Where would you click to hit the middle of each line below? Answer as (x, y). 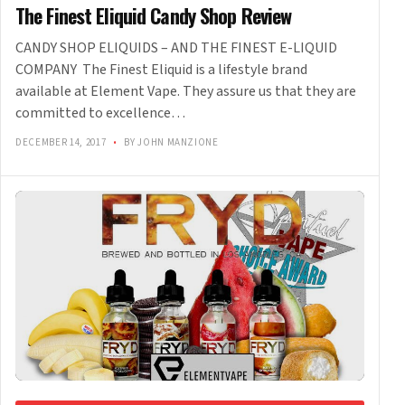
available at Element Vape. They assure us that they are (186, 92)
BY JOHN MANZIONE (170, 143)
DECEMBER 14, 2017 (62, 143)
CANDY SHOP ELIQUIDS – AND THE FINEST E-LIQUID (176, 48)
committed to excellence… (100, 113)
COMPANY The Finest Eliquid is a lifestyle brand (161, 70)
